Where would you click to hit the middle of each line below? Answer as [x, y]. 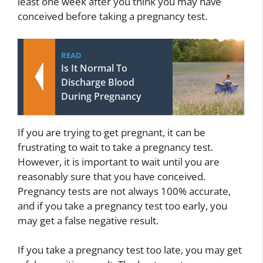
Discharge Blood [98, 82]
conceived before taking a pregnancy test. [112, 16]
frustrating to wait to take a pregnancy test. [115, 147]
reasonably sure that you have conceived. [112, 176]
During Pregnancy [101, 96]
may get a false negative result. [88, 220]
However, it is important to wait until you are [119, 161]
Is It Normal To [94, 68]
